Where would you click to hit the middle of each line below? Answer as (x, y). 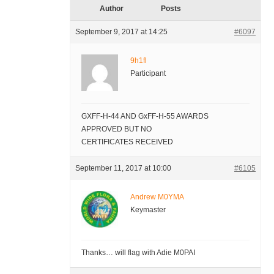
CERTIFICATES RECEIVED (127, 142)
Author (112, 9)
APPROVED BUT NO (116, 129)
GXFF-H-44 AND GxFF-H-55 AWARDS (145, 117)
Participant (148, 74)
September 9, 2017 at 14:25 (121, 32)
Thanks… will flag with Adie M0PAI (138, 253)
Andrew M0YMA (157, 197)
